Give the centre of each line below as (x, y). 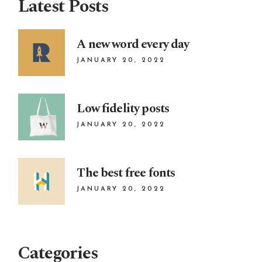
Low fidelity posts (123, 108)
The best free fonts (126, 173)
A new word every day (133, 44)
